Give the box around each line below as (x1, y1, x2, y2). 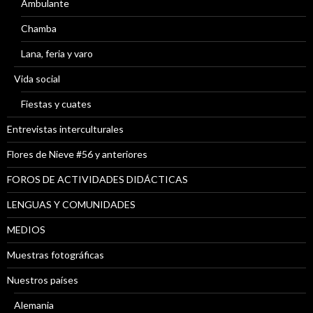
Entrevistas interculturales (7, 122, 124, 135)
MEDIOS (7, 223, 45, 235)
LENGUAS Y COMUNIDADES (7, 198, 136, 210)
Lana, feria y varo (21, 47, 93, 59)
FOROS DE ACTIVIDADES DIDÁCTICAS (7, 173, 188, 185)
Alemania (14, 298, 54, 311)
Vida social (14, 72, 60, 85)
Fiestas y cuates (21, 97, 92, 110)
